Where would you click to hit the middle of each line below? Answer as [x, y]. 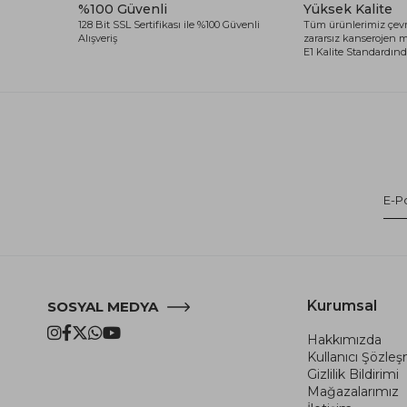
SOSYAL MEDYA [103, 306]
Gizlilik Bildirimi [353, 374]
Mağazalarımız [353, 391]
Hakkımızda [344, 339]
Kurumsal [342, 305]
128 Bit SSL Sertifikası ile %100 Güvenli [169, 24]
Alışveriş [98, 38]
